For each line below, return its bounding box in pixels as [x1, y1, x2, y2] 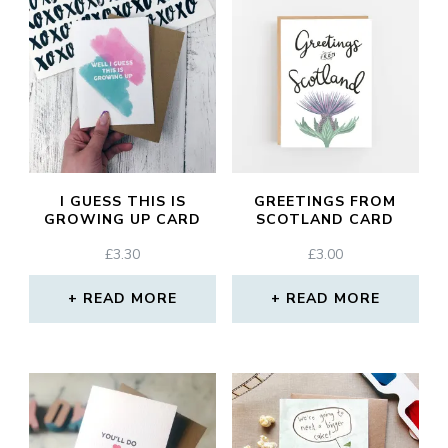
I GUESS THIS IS [59, 192, 186, 212]
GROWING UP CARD [44, 210, 202, 230]
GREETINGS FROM [254, 192, 397, 212]
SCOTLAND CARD [256, 210, 395, 230]
